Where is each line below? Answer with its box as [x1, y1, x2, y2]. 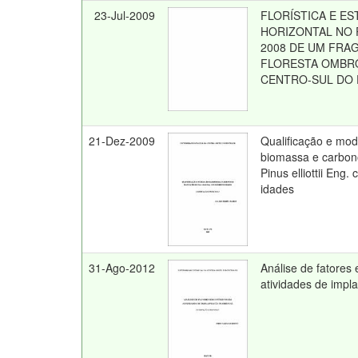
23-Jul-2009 [94, 7, 156, 23]
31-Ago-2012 [89, 260, 156, 276]
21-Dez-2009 [89, 133, 156, 149]
